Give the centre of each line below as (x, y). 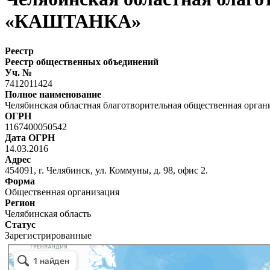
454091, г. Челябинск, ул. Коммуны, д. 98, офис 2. (106, 170)
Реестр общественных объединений (82, 61)
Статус (20, 224)
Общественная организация (62, 192)
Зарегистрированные (48, 235)
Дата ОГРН (30, 137)
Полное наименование (53, 94)
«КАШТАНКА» (73, 21)
